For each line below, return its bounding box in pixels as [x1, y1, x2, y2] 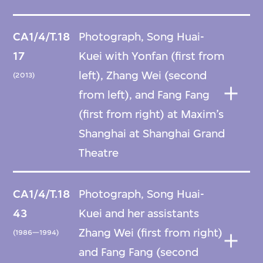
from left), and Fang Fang [79, 88, 210, 102]
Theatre [79, 146, 119, 160]
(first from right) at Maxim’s [79, 107, 224, 122]
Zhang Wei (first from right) [79, 225, 223, 240]
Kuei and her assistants [79, 206, 200, 220]
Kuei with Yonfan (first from [79, 49, 225, 63]
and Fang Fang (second [79, 245, 199, 259]
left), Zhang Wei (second [79, 69, 207, 83]
